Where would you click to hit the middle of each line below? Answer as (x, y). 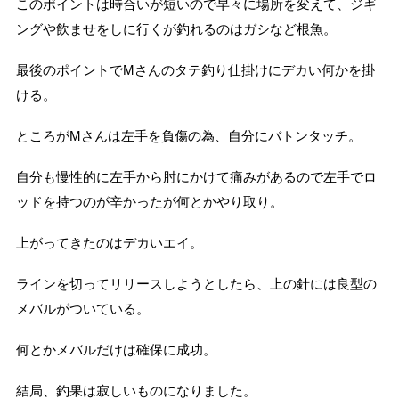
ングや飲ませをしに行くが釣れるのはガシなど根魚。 (176, 29)
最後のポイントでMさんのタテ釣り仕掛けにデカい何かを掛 (195, 70)
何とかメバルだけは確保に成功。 (116, 350)
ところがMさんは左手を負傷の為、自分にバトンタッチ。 (188, 136)
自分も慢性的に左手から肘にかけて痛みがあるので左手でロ (196, 177)
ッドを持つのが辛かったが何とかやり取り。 (149, 202)
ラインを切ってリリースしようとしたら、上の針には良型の (196, 284)
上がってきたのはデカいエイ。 (109, 243)
